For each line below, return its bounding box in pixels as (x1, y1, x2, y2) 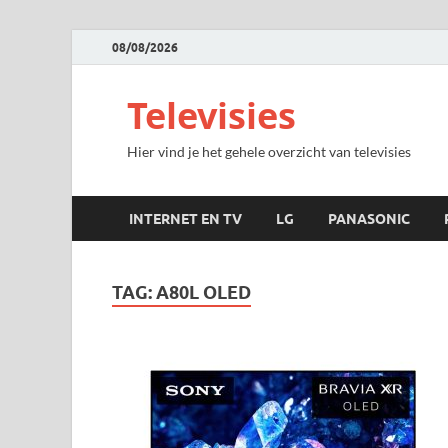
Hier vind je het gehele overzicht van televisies (127, 143, 411, 160)
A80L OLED (156, 282, 251, 303)
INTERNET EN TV (129, 210, 242, 227)
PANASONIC (328, 210, 410, 227)
